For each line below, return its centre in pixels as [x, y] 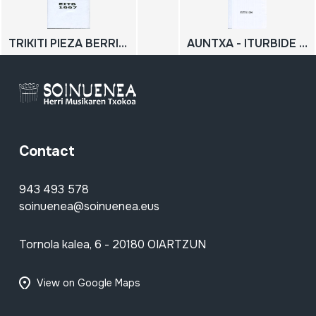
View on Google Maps [88, 282]
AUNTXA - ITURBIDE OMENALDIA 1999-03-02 [303, 43]
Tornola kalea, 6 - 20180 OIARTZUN [112, 244]
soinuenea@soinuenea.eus [89, 206]
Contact [47, 151]
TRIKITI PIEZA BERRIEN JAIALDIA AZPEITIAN [123, 43]
